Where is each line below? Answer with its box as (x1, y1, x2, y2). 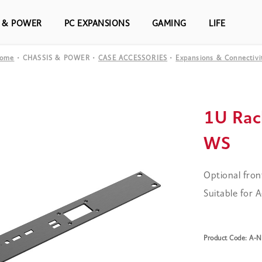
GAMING (151, 19, 187, 29)
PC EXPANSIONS (64, 19, 130, 29)
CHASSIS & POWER (22, 55, 90, 62)
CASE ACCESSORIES (98, 55, 168, 62)
